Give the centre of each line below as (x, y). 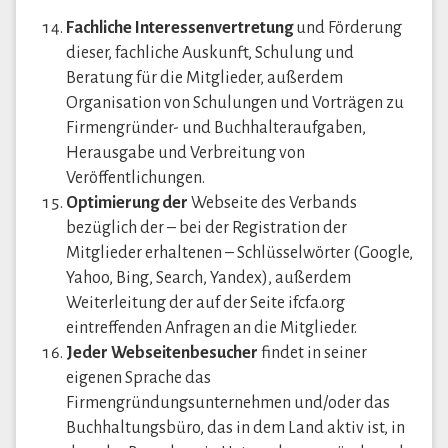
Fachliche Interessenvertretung (179, 28)
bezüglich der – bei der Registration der (206, 228)
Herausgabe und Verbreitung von (185, 153)
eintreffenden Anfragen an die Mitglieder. (211, 328)
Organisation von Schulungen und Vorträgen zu (235, 103)
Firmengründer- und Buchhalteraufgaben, (216, 128)
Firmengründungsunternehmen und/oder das (228, 403)
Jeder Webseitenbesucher (162, 353)
